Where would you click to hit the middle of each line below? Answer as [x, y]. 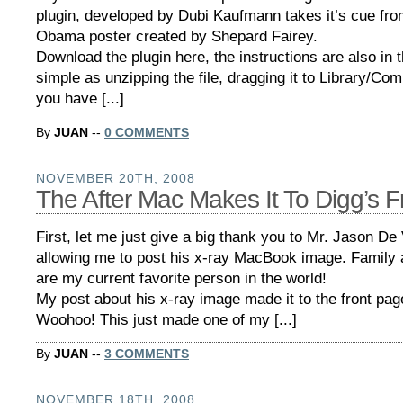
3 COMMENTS [147, 354]
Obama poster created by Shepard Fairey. [177, 36]
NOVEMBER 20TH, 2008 [116, 178]
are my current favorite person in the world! [181, 278]
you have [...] [80, 98]
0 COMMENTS [147, 132]
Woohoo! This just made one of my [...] [166, 319]
